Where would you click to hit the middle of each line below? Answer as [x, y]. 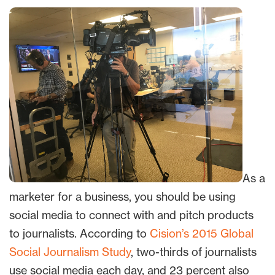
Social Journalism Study [70, 252]
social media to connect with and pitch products [131, 215]
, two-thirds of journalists [194, 252]
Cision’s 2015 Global [202, 234]
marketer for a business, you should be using [122, 197]
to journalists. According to [79, 234]
